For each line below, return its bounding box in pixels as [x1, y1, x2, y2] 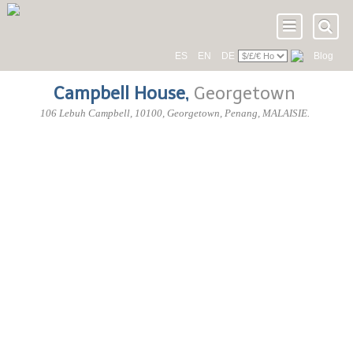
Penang [224, 107, 258, 119]
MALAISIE [262, 107, 307, 119]
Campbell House [54, 83, 186, 104]
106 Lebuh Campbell [39, 107, 130, 119]
